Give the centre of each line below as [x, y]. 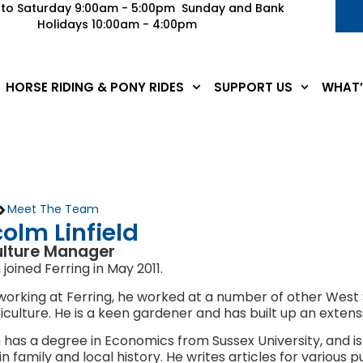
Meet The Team [53, 209]
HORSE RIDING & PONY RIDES [95, 87]
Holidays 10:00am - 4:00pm [117, 24]
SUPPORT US [253, 87]
